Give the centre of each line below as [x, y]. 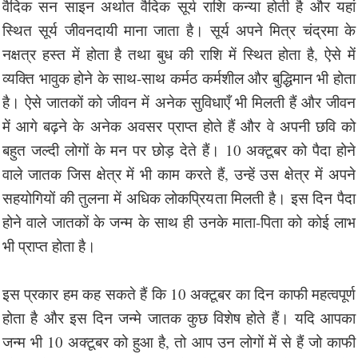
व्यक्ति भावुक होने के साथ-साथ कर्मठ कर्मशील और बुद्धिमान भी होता [179, 78]
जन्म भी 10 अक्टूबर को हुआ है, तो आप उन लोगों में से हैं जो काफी [179, 341]
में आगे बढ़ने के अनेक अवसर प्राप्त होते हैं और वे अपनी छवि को [179, 125]
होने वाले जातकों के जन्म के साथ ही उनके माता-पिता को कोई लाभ [179, 221]
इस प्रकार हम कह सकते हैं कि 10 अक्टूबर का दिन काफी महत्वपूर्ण [179, 293]
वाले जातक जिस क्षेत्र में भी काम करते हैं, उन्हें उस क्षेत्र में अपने [179, 173]
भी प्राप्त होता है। [52, 245]
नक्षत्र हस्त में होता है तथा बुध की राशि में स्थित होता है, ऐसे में [179, 54]
